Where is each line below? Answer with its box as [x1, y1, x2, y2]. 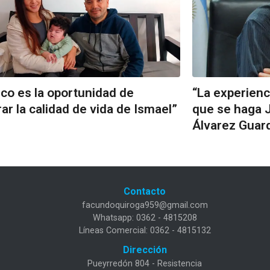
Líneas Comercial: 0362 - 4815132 [78, 225, 211, 236]
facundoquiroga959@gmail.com [81, 200, 208, 211]
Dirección [122, 244, 167, 256]
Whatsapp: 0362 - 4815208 [92, 213, 197, 224]
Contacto [124, 186, 166, 198]
